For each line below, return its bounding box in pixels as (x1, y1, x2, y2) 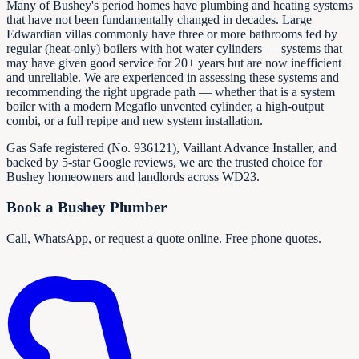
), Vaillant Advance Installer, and (172, 140, 337, 155)
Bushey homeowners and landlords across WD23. (6, 169, 260, 184)
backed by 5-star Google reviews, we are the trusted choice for (6, 155, 322, 169)
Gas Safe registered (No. (6, 140, 134, 155)
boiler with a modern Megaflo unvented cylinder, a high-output (6, 99, 324, 113)
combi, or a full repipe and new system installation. (6, 113, 263, 127)
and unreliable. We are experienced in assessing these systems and (6, 70, 339, 84)
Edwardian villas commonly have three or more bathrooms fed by (6, 26, 337, 41)
